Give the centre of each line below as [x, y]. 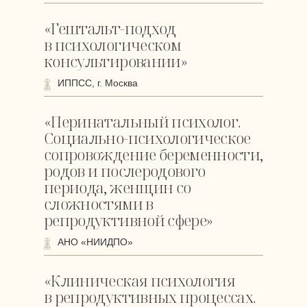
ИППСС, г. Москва [98, 83]
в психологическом [112, 45]
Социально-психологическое [147, 138]
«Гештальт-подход [110, 28]
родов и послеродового [125, 171]
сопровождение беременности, [153, 154]
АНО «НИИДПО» [95, 242]
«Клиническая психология [140, 280]
